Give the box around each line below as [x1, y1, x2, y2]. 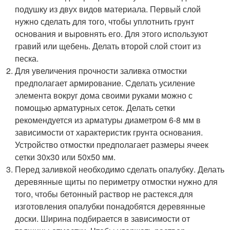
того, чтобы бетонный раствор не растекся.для [15, 187, 194, 200]
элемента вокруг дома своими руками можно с [15, 89, 193, 101]
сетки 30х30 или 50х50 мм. [15, 150, 116, 163]
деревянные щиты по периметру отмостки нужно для [15, 175, 218, 187]
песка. [15, 52, 39, 64]
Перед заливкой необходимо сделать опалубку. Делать [15, 163, 225, 175]
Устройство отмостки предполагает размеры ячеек [15, 138, 209, 150]
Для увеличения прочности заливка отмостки [15, 64, 187, 76]
